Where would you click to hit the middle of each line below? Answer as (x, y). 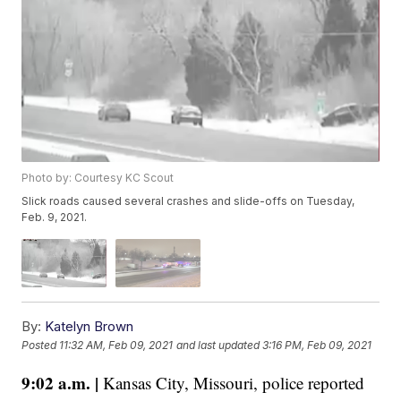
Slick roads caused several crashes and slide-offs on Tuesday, (188, 201)
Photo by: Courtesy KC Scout (98, 178)
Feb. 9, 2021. (55, 218)
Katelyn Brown (90, 326)
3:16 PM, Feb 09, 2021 (317, 346)
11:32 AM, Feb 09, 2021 (116, 346)
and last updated (218, 346)
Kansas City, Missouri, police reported (232, 382)
